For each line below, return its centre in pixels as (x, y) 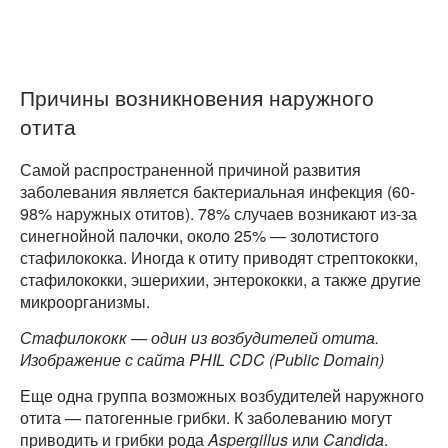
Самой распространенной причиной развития (190, 170)
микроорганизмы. (85, 302)
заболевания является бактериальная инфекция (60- (217, 192)
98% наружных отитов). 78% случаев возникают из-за (218, 214)
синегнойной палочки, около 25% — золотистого (199, 236)
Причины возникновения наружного (197, 96)
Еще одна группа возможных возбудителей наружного (222, 395)
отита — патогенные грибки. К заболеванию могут (206, 417)
